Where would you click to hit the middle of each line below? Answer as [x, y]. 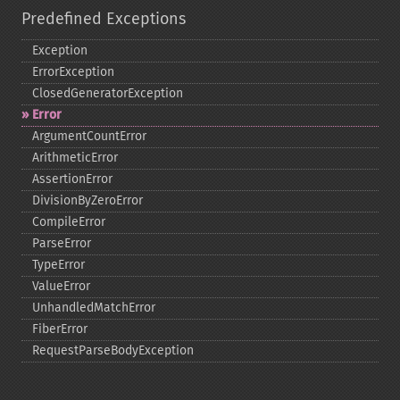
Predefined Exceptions [104, 19]
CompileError [69, 222]
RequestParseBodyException [113, 350]
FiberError [60, 329]
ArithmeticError [75, 158]
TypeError [58, 265]
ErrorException [73, 72]
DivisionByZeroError [87, 200]
